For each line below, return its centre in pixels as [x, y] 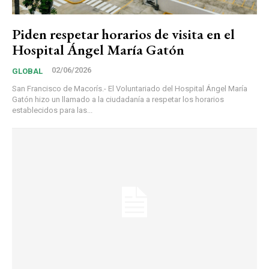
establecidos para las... [52, 110]
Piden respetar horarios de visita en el [123, 34]
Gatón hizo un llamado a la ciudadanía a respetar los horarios [118, 100]
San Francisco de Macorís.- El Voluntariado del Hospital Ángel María [130, 89]
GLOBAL [27, 71]
